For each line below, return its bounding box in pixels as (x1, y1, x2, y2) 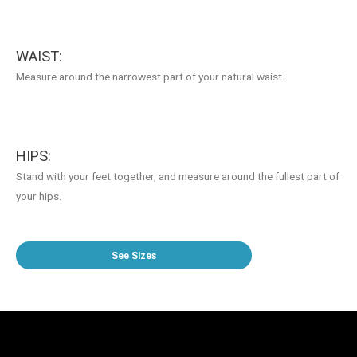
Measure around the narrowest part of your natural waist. (16, 70, 284, 84)
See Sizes (112, 248, 156, 263)
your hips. (16, 190, 61, 203)
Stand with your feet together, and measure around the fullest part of (16, 170, 339, 183)
